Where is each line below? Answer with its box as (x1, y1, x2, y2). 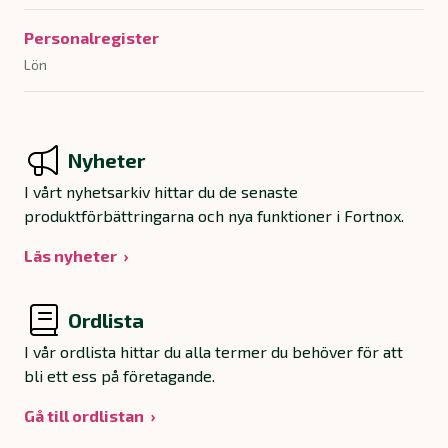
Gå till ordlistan (24, 406, 144, 426)
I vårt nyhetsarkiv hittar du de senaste (24, 182, 298, 202)
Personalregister (24, 28, 159, 48)
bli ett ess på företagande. (24, 366, 215, 386)
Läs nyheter (24, 246, 117, 266)
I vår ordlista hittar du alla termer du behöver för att (24, 342, 403, 362)
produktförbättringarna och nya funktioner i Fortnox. (24, 206, 404, 226)
